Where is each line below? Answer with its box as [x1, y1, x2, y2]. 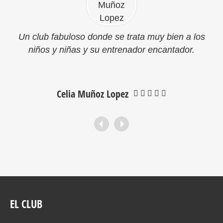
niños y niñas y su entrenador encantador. [28, 45, 195, 55]
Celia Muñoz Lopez [57, 87, 128, 101]
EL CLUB [10, 196, 42, 211]
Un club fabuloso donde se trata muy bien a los [18, 32, 205, 42]
